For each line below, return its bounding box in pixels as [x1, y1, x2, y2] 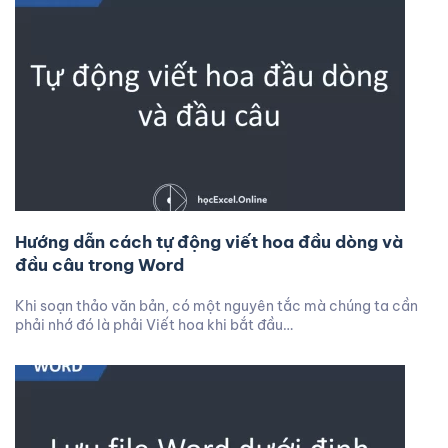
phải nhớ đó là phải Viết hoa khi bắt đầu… [15, 316, 293, 334]
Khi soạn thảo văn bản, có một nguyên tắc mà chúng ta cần [15, 297, 418, 315]
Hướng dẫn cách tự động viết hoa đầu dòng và [15, 231, 403, 253]
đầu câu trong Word [15, 254, 184, 276]
